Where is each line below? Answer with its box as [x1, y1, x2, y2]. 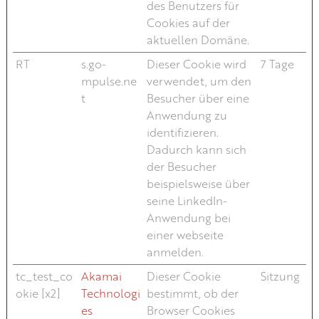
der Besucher [146, 159, 216, 174]
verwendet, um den [146, 73, 251, 88]
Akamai [80, 268, 122, 283]
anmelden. [146, 244, 204, 259]
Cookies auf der [146, 15, 230, 30]
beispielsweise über [146, 176, 250, 191]
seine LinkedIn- [146, 193, 227, 208]
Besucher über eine [146, 90, 249, 105]
